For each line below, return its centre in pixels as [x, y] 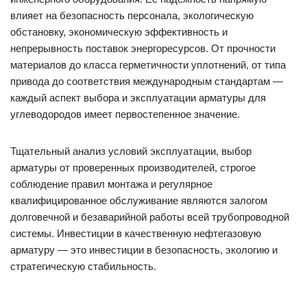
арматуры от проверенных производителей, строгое [133, 167]
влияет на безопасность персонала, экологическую [132, 15]
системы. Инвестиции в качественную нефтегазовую [136, 233]
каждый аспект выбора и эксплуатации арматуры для [138, 97]
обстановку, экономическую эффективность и [119, 32]
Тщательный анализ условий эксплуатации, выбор [131, 151]
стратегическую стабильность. [83, 266]
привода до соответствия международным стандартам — [147, 81]
